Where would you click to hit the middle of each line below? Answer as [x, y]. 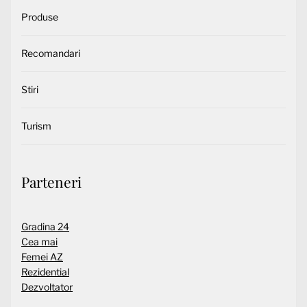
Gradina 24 [45, 227]
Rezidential [45, 272]
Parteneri [51, 182]
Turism [36, 126]
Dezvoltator [47, 287]
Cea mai [39, 242]
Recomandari [51, 53]
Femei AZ [42, 257]
